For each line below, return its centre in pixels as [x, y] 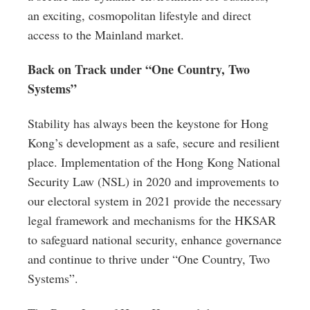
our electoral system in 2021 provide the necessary [155, 201]
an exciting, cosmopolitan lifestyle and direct [139, 15]
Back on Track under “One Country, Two [139, 69]
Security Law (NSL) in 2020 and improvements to [153, 181]
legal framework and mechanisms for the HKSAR [152, 220]
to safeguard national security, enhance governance [155, 239]
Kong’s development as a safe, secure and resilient [154, 143]
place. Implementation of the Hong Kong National [154, 162]
